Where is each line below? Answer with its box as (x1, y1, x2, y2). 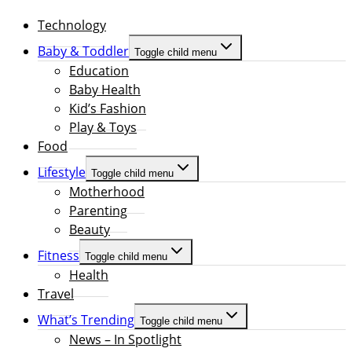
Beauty (69, 221, 110, 239)
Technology (38, 16, 106, 35)
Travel (38, 285, 74, 303)
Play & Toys (69, 119, 137, 137)
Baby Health (69, 81, 141, 99)
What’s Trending (38, 311, 134, 329)
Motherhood (69, 183, 145, 201)
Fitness (38, 247, 79, 265)
